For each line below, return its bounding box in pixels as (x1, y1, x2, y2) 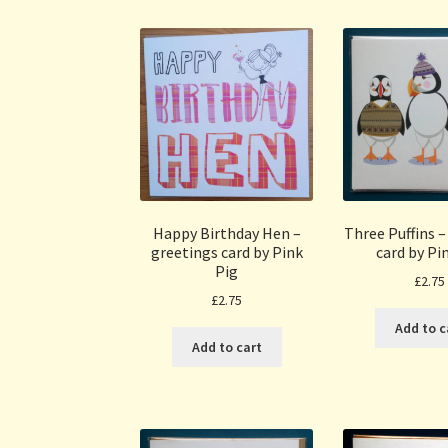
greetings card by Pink (150, 241, 303, 262)
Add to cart (191, 337, 262, 356)
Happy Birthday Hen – (152, 222, 301, 243)
